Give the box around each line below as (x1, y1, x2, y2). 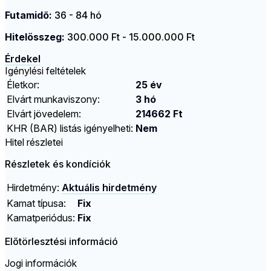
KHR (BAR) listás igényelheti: (7, 122, 133, 135)
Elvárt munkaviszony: (7, 93, 100, 106)
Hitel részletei (5, 136, 63, 149)
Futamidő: (5, 9, 52, 22)
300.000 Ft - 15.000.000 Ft (67, 31, 195, 44)
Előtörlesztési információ (5, 235, 118, 248)
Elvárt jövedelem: (7, 108, 81, 120)
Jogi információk (5, 257, 77, 270)
